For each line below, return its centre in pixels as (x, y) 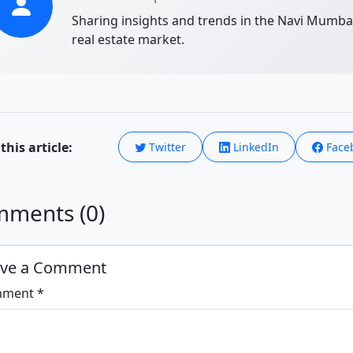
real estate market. (128, 40)
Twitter (166, 147)
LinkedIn (255, 147)
